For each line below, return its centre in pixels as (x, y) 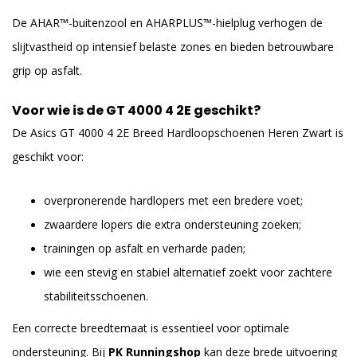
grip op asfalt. (47, 71)
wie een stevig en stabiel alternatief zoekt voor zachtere (188, 272)
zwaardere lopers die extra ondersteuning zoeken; (173, 224)
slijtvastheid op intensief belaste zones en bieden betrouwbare (173, 47)
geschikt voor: (48, 156)
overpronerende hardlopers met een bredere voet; (173, 200)
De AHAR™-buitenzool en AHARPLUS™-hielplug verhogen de (167, 23)
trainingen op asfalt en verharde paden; (145, 248)
